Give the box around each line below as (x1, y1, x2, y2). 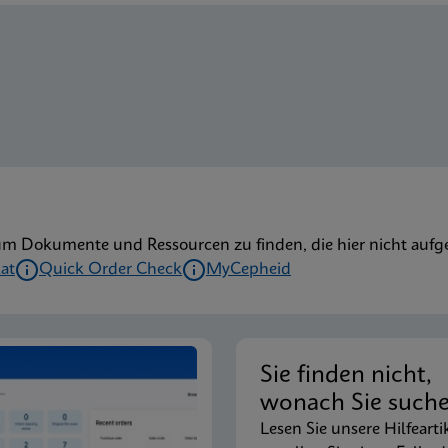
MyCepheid (206, 261, 291, 278)
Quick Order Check (39, 261, 182, 278)
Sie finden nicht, (260, 364, 446, 388)
